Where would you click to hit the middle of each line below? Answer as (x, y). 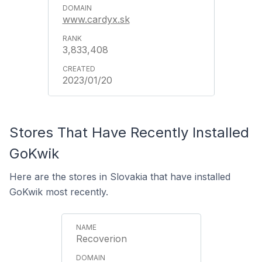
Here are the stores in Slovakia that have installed (120, 177)
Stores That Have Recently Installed (129, 132)
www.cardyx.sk (96, 19)
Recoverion (101, 239)
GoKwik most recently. (59, 192)
